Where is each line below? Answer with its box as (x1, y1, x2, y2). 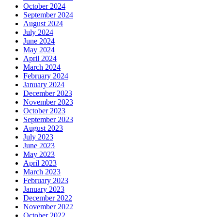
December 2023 (23, 89, 72, 97)
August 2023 (23, 124, 63, 132)
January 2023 (23, 185, 64, 193)
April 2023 (23, 158, 57, 167)
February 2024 (23, 71, 68, 80)
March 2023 (23, 167, 61, 176)
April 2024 (23, 54, 57, 62)
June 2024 (23, 36, 55, 45)
